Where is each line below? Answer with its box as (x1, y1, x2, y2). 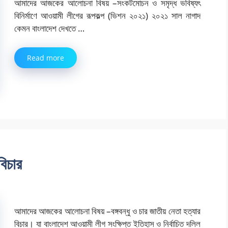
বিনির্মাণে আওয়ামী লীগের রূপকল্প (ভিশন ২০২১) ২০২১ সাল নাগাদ (14, 9, 201, 21)
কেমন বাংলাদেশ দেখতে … (14, 22, 84, 34)
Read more (27, 53, 64, 63)
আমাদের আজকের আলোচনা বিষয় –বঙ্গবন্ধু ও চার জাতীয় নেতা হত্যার (14, 205, 201, 217)
